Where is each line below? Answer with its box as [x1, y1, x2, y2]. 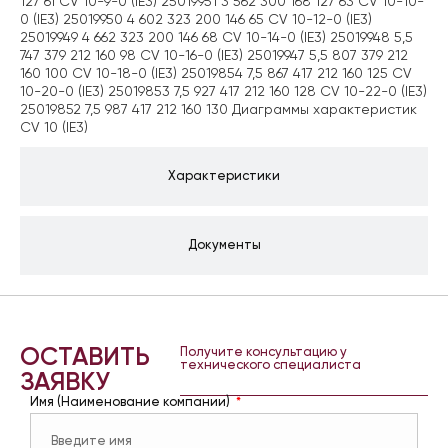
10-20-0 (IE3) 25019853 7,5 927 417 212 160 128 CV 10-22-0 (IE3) [20, 84, 427, 99]
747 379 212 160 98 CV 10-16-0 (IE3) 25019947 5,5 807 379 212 [20, 48, 408, 63]
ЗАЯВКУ [20, 370, 110, 396]
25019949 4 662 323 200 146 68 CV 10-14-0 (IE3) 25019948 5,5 [20, 30, 413, 45]
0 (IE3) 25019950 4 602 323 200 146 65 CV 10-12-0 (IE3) [20, 12, 372, 27]
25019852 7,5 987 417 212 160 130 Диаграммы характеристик [20, 102, 417, 117]
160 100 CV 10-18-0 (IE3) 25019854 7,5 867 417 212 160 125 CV [20, 66, 412, 81]
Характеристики [168, 169, 280, 183]
